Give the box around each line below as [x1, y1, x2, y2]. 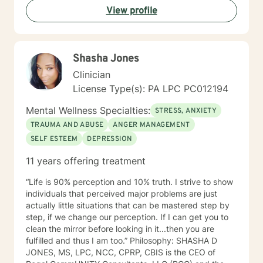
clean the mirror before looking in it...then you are [26, 224, 214, 234]
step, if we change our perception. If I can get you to [26, 212, 228, 222]
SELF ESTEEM [31, 134, 78, 144]
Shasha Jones [73, 52, 139, 66]
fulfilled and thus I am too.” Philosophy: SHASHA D [26, 235, 130, 245]
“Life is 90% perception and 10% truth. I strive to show [26, 177, 233, 187]
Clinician [73, 69, 110, 80]
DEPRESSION [87, 134, 133, 144]
